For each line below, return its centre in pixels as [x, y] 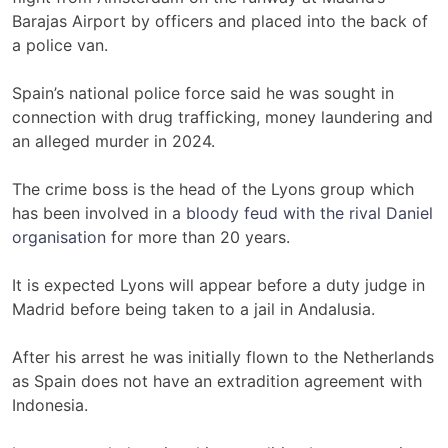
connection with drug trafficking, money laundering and [222, 117]
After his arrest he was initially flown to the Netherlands [223, 357]
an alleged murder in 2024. [113, 141]
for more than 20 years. [198, 237]
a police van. [60, 45]
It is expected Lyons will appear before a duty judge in [218, 285]
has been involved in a [99, 213]
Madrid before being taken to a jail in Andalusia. [193, 309]
